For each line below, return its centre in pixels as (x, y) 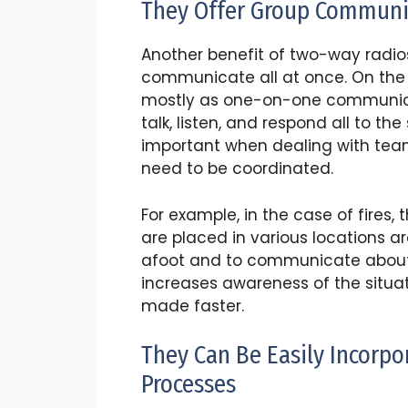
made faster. (192, 306)
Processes (191, 385)
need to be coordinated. (239, 169)
